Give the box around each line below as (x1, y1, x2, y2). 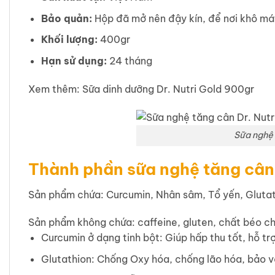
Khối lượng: (41, 33, 98, 46)
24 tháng (106, 54, 152, 67)
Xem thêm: (28, 82, 82, 95)
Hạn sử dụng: (41, 54, 107, 67)
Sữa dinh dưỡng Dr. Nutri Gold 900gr (82, 82, 257, 95)
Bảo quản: (41, 12, 92, 25)
